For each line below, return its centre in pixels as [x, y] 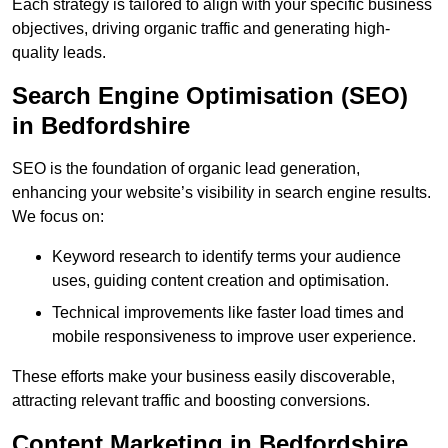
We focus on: [58, 217]
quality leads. [59, 53]
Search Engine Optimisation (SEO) [210, 96]
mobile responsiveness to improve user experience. [234, 337]
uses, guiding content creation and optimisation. [220, 281]
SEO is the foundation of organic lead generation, [186, 169]
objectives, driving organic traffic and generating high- [201, 29]
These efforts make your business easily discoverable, [203, 377]
